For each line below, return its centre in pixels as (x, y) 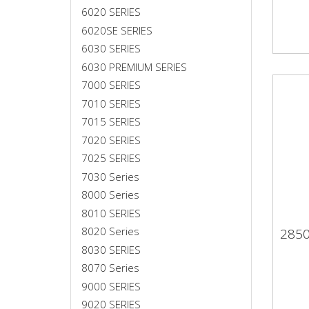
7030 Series (110, 176)
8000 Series (110, 195)
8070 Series (110, 268)
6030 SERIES (111, 48)
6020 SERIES (111, 12)
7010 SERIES (111, 103)
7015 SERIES (111, 121)
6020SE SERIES (117, 30)
